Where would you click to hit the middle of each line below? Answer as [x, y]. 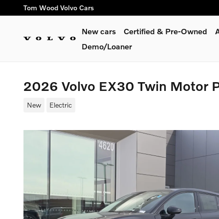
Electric [61, 105]
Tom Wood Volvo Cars [59, 8]
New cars [99, 31]
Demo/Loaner [107, 46]
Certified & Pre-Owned [165, 31]
